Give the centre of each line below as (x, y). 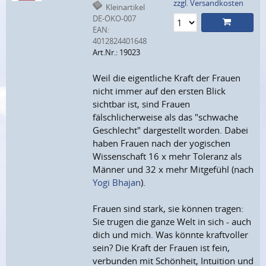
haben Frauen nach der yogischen (162, 143)
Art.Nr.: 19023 (117, 53)
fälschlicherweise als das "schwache (166, 117)
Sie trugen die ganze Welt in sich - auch (172, 222)
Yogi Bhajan (117, 183)
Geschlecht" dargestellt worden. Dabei (171, 130)
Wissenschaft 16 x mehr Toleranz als (167, 156)
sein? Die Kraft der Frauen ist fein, (161, 248)
